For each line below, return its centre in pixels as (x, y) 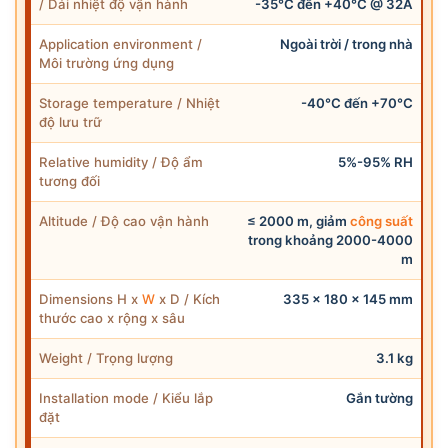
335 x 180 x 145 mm (347, 298)
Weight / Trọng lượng (106, 357)
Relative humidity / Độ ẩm (121, 161)
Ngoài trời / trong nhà (346, 43)
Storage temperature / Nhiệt (129, 102)
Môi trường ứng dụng (106, 62)
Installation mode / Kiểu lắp (126, 397)
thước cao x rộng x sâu (112, 317)
